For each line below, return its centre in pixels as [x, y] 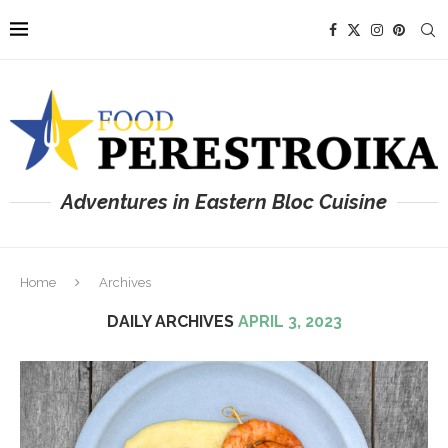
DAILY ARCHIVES [172, 321]
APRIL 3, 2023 [289, 321]
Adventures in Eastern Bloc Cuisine [224, 201]
